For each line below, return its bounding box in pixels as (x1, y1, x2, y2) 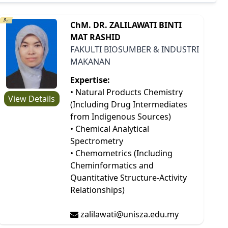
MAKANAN (70, 55, 110, 67)
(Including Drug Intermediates (70, 98, 187, 110)
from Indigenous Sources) (70, 110, 171, 122)
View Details (8, 93, 55, 104)
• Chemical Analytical (70, 123, 149, 134)
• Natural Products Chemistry (70, 86, 183, 98)
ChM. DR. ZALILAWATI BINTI (70, 19, 182, 31)
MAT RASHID (70, 31, 121, 43)
